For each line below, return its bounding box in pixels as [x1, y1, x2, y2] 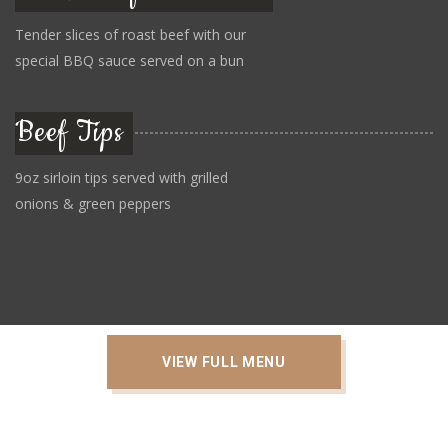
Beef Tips [15, 113, 123, 153]
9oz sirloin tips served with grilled [15, 168, 228, 187]
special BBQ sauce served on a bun [15, 51, 244, 70]
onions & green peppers [15, 194, 171, 213]
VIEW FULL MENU [162, 354, 286, 370]
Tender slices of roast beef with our [15, 25, 246, 44]
